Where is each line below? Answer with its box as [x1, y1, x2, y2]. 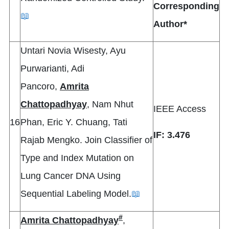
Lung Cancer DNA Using [20, 171, 121, 181]
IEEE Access [153, 104, 206, 114]
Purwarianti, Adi [20, 63, 84, 74]
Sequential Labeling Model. [20, 189, 131, 199]
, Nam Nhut [87, 99, 133, 110]
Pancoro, [20, 81, 57, 92]
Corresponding [153, 1, 219, 12]
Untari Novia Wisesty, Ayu [20, 45, 126, 56]
